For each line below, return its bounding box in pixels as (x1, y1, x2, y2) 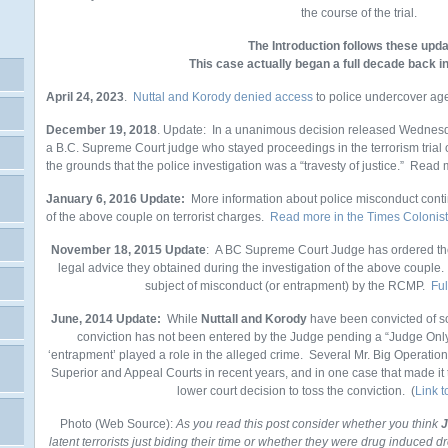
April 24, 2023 (46, 90, 124, 104)
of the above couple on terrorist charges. (46, 210, 267, 224)
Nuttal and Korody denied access (133, 90, 313, 104)
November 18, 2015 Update (51, 243, 206, 257)
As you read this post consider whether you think (175, 417, 441, 431)
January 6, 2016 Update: (46, 192, 185, 206)
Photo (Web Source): (59, 417, 176, 431)
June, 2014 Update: (51, 312, 164, 326)
